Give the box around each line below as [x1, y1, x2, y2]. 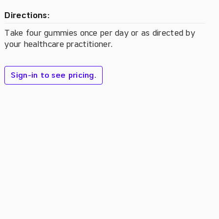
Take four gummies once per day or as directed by [4, 28, 195, 38]
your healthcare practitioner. [4, 40, 113, 49]
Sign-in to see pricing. [11, 71, 97, 80]
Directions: [4, 11, 49, 21]
